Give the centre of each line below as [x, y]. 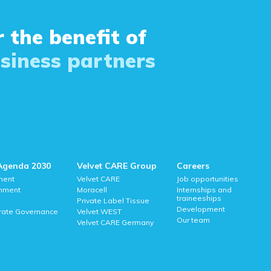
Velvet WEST [99, 212]
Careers [193, 166]
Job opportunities [208, 179]
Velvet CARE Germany [115, 223]
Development [201, 209]
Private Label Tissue [113, 201]
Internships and [204, 190]
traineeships [199, 198]
